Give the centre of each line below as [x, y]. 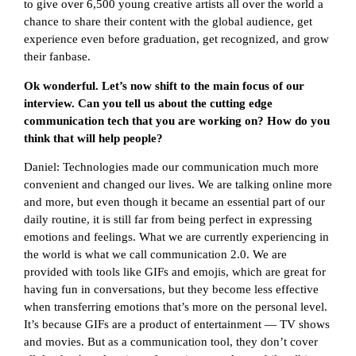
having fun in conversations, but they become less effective [171, 290]
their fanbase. [57, 57]
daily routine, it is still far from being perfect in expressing [168, 220]
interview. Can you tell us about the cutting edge [148, 103]
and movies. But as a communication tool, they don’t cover [171, 342]
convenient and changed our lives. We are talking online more [178, 185]
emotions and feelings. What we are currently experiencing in [176, 237]
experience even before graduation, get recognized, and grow [176, 39]
